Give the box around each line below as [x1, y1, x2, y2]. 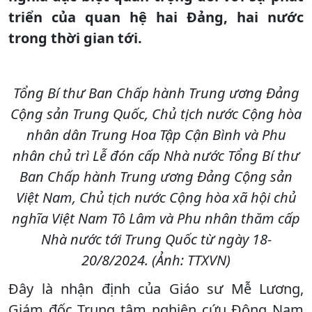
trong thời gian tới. [8, 28, 142, 47]
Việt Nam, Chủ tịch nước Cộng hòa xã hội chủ [15, 187, 297, 207]
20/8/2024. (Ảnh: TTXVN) [81, 250, 231, 270]
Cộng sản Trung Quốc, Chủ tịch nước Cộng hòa [10, 104, 302, 123]
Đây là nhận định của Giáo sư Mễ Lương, [8, 279, 304, 298]
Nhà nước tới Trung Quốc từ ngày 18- [40, 229, 272, 249]
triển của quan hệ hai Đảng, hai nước [8, 7, 304, 26]
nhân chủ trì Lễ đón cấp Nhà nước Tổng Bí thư [13, 146, 299, 165]
